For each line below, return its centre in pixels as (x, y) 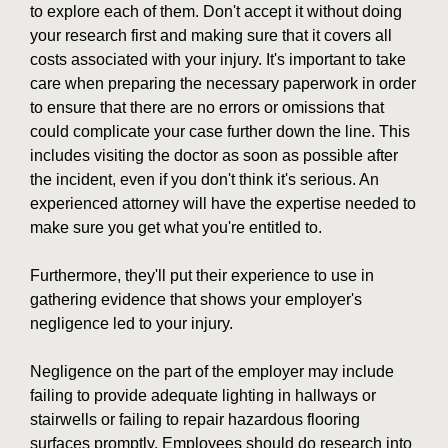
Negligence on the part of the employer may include (212, 372)
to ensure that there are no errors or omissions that (207, 108)
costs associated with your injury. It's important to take (218, 60)
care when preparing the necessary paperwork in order (223, 84)
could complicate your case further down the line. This (220, 132)
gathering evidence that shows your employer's (196, 300)
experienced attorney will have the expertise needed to (223, 204)
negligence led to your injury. (131, 324)
